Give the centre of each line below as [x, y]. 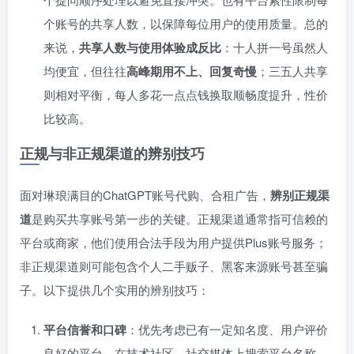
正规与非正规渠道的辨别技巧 [112, 154]
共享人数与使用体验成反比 [150, 48]
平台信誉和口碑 [85, 330]
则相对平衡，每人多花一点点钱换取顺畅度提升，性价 [186, 95]
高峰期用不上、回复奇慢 [192, 72]
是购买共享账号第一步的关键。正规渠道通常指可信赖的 [180, 219]
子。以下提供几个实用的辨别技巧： [115, 290]
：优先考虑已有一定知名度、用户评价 [227, 330]
